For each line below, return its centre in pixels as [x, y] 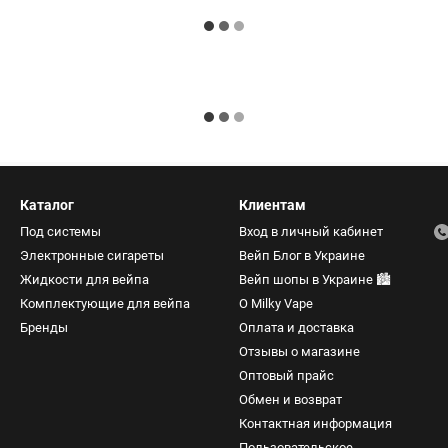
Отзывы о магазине [299, 352]
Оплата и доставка [296, 328]
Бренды [44, 328]
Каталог [47, 205]
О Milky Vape [276, 304]
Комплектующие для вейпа [105, 304]
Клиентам [272, 205]
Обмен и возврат [290, 400]
